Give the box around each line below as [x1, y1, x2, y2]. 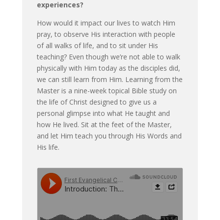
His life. [36, 142, 59, 152]
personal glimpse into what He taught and [36, 108, 170, 118]
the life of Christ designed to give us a [36, 97, 157, 107]
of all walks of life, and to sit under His [36, 40, 158, 50]
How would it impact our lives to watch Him [36, 18, 175, 27]
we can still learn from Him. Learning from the [36, 74, 183, 84]
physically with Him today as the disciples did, [36, 63, 180, 73]
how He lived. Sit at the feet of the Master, [36, 119, 172, 129]
